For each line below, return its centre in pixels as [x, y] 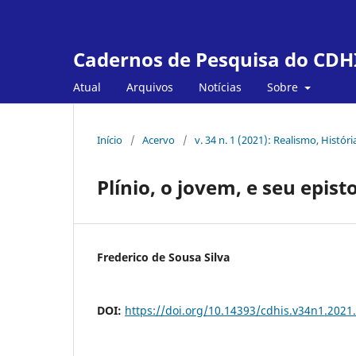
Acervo [159, 139]
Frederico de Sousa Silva [163, 257]
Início [110, 139]
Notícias [220, 87]
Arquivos [150, 87]
